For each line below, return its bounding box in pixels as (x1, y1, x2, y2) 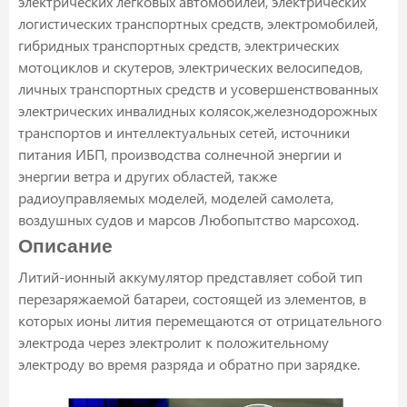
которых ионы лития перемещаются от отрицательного (18, 311, 382, 331)
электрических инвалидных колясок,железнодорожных (18, 101, 377, 121)
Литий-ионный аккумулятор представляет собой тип (18, 267, 362, 287)
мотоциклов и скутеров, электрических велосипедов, (18, 57, 362, 77)
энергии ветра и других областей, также (18, 166, 277, 186)
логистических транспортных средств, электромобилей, (18, 14, 378, 34)
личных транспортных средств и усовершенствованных (18, 79, 378, 99)
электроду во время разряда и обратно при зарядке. (18, 354, 360, 374)
